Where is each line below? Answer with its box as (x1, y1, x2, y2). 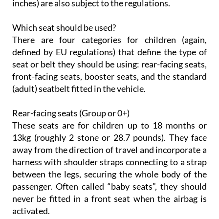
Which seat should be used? (12, 22, 116, 33)
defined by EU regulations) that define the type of (12, 46, 207, 58)
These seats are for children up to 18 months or (12, 120, 207, 131)
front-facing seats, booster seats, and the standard (12, 71, 207, 82)
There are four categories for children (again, (12, 34, 207, 45)
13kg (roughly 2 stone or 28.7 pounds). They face (12, 132, 207, 143)
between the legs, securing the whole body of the (12, 169, 207, 180)
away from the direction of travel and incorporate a (12, 144, 207, 155)
